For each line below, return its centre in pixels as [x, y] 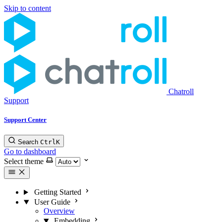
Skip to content [28, 8]
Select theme [24, 162]
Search [28, 142]
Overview [59, 211]
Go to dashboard [30, 152]
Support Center [25, 120]
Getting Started [57, 192]
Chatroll [181, 91]
